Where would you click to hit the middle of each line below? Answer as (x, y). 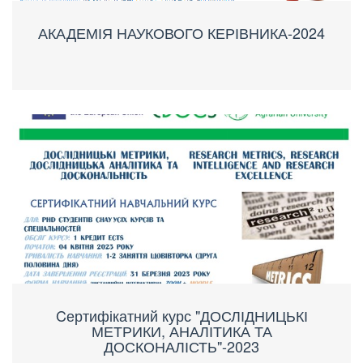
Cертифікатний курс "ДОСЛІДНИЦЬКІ (181, 315)
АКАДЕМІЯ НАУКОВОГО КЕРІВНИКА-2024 (181, 32)
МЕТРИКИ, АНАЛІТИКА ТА (181, 330)
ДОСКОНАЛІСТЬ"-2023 (181, 346)
